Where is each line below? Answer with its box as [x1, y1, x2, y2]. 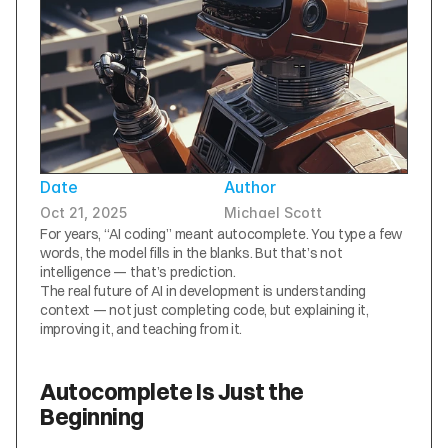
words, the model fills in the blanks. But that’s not [40, 244, 343, 262]
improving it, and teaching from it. [40, 320, 243, 338]
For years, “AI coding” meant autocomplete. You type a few [40, 225, 403, 243]
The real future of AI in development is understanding [40, 282, 367, 300]
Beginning [40, 402, 144, 431]
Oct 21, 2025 [40, 204, 127, 221]
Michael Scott [224, 204, 322, 221]
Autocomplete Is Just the [40, 377, 304, 406]
